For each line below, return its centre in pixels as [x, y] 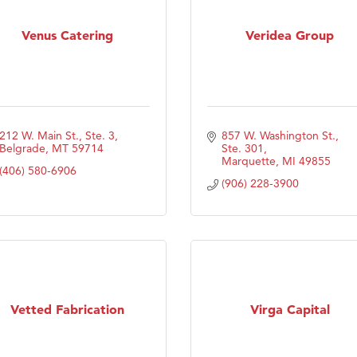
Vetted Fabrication [67, 310]
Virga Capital [290, 310]
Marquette [248, 161]
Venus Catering [67, 35]
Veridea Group [290, 35]
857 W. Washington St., [280, 135]
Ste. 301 [242, 148]
